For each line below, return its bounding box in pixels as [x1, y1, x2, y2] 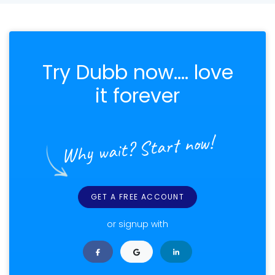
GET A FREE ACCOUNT [90, 191, 185, 202]
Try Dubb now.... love [42, 58, 233, 86]
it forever [95, 81, 180, 109]
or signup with [107, 217, 168, 230]
